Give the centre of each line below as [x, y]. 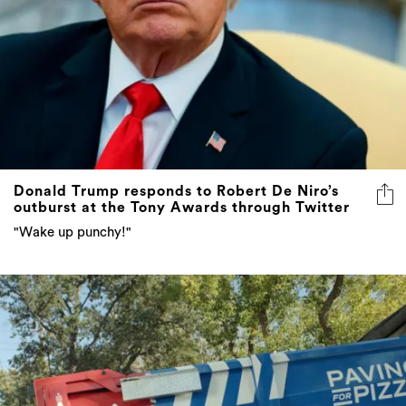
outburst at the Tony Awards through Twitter [182, 207]
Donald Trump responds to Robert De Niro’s [176, 191]
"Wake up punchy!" [72, 232]
